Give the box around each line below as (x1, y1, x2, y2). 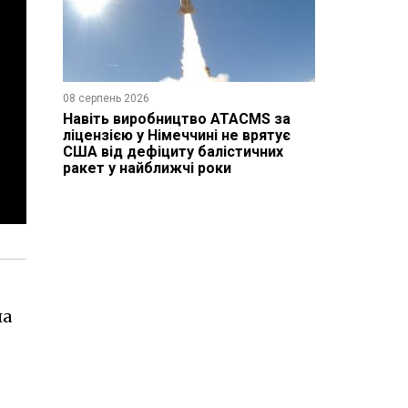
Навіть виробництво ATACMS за (62, 109, 291, 127)
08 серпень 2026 (62, 91, 149, 105)
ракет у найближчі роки (62, 158, 231, 177)
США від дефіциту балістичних (62, 142, 283, 160)
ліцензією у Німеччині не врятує (62, 126, 291, 144)
